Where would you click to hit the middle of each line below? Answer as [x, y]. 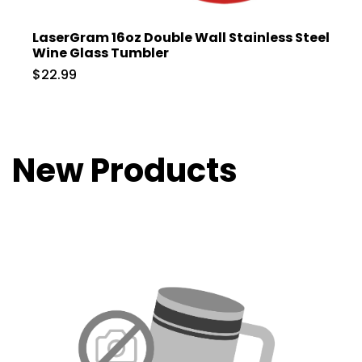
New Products [125, 171]
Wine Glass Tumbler [101, 53]
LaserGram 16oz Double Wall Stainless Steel [181, 38]
